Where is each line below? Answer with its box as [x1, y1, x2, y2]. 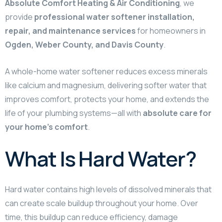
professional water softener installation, [34, 11, 195, 22]
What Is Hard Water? [5, 144, 196, 173]
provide [5, 11, 34, 22]
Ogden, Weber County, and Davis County [5, 39, 164, 50]
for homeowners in [136, 25, 206, 36]
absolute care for [143, 107, 212, 118]
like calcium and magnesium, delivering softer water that [5, 79, 207, 91]
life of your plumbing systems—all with [5, 107, 143, 118]
